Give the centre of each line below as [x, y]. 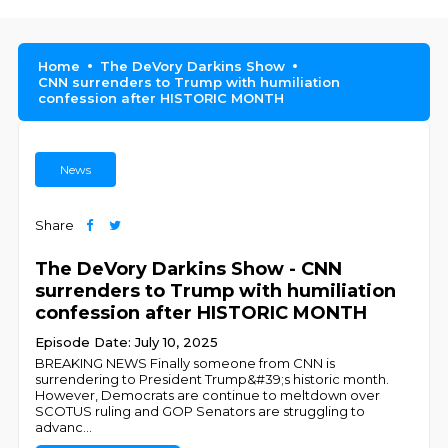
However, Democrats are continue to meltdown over [208, 395]
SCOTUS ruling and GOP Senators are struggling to [200, 411]
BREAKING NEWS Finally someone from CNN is [185, 363]
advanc [59, 427]
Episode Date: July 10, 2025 [127, 342]
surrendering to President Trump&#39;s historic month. [212, 379]
